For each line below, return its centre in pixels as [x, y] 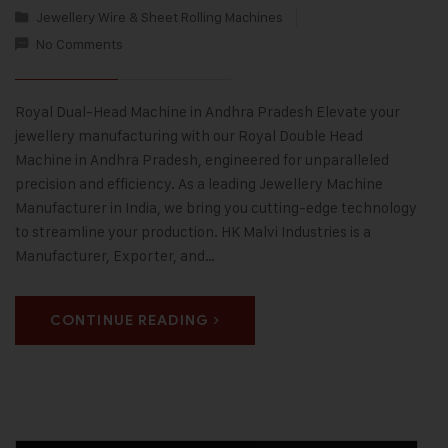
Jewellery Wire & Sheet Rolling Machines [159, 16]
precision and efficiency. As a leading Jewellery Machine [199, 183]
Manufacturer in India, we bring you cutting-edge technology [216, 207]
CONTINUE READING [129, 320]
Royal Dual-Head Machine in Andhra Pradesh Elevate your [207, 111]
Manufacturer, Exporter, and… [115, 255]
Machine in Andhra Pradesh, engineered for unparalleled [202, 159]
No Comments [79, 43]
